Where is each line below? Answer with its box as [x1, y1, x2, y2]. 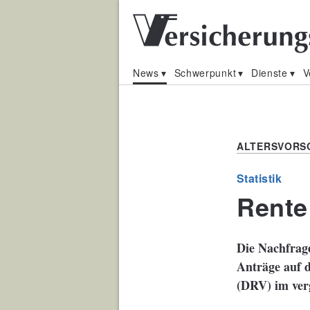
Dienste [250, 66, 288, 80]
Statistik [237, 170, 282, 186]
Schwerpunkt [174, 66, 237, 80]
